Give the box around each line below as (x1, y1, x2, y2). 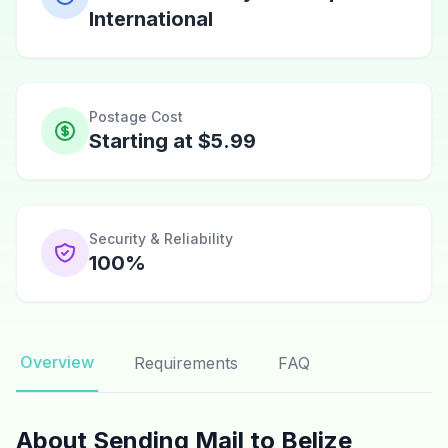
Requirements (134, 353, 238, 373)
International (89, 7, 213, 31)
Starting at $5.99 (89, 129, 256, 153)
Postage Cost (89, 108, 183, 125)
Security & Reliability (89, 230, 233, 247)
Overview (20, 352, 94, 372)
